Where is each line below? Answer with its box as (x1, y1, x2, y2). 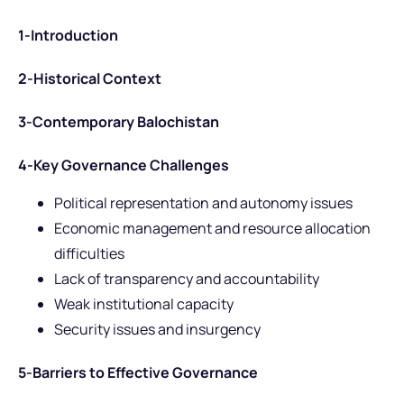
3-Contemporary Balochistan (18, 111, 219, 132)
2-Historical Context (18, 68, 161, 88)
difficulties (54, 243, 124, 264)
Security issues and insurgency (54, 319, 261, 340)
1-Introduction (18, 24, 118, 45)
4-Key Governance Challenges (18, 154, 229, 175)
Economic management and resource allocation (54, 218, 371, 239)
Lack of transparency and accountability (54, 269, 319, 289)
